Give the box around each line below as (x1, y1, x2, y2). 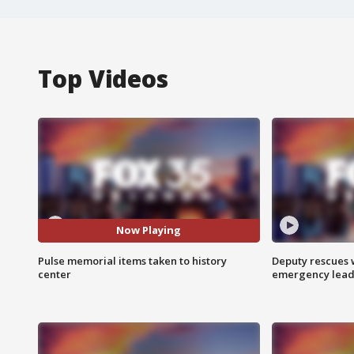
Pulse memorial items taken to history (38, 253, 227, 268)
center (38, 266, 71, 281)
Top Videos (38, 62, 168, 95)
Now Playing (116, 223, 182, 238)
